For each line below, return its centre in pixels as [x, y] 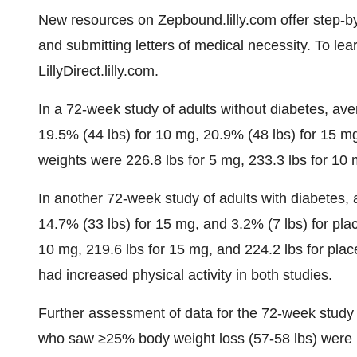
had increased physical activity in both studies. [185, 275]
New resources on [98, 20]
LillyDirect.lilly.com [96, 71]
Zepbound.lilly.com [217, 20]
